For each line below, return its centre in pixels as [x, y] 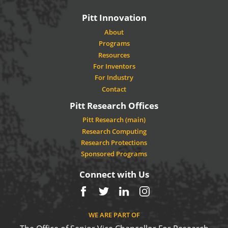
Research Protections [114, 142]
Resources [114, 55]
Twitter [117, 192]
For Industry [114, 78]
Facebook [101, 192]
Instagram [164, 192]
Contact [114, 89]
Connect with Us [114, 175]
